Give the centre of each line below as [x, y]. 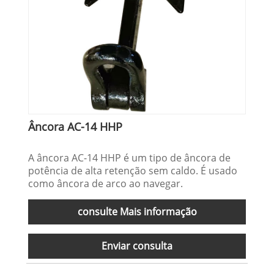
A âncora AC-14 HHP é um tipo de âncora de [130, 157]
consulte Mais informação [137, 211]
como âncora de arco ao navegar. [106, 183]
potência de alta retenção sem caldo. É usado [133, 170]
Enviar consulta [137, 246]
